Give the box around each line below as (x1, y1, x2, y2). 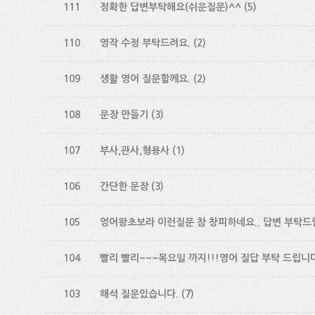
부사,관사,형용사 (100, 146, 169, 155)
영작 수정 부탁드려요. (100, 38, 191, 48)
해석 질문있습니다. (100, 289, 179, 299)
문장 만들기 (100, 110, 148, 120)
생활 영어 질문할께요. (100, 74, 191, 84)
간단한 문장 (100, 181, 148, 191)
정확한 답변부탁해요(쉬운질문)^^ (100, 2, 241, 12)
